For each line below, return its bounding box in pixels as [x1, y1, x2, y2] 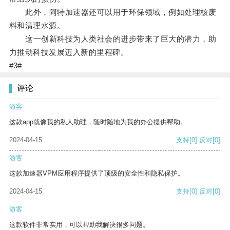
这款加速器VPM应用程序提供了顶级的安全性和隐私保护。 [9, 169, 184, 178]
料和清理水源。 [9, 21, 65, 30]
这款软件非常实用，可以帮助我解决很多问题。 [9, 221, 149, 229]
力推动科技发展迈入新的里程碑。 [9, 48, 129, 57]
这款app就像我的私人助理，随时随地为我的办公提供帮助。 [9, 118, 187, 126]
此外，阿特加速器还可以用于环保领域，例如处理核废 [9, 8, 217, 17]
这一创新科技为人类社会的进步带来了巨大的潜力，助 [9, 34, 217, 44]
